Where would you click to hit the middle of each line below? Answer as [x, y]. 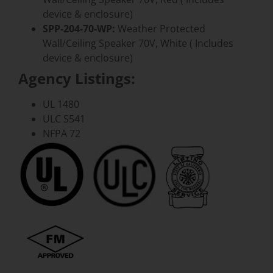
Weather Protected [160, 28]
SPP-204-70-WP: [79, 28]
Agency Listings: [77, 78]
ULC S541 [64, 119]
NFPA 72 [62, 133]
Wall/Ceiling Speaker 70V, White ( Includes [138, 43]
